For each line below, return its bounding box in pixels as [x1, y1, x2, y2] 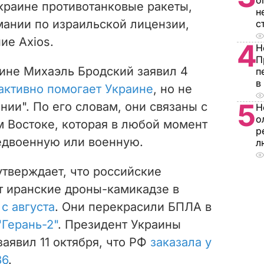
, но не [153, 81, 192, 96]
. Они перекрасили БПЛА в [55, 199, 212, 214]
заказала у [150, 235, 212, 249]
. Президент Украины [58, 217, 181, 232]
